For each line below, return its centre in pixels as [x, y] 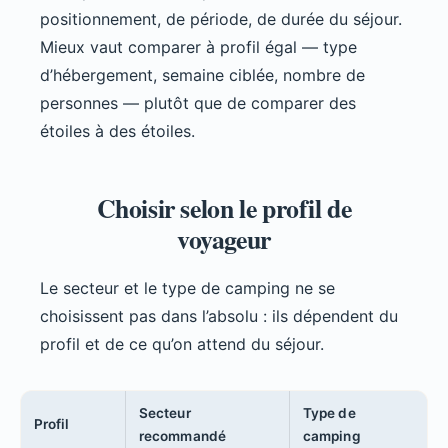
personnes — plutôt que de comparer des [198, 103]
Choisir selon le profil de [224, 208]
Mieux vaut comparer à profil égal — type [198, 47]
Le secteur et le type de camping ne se [187, 288]
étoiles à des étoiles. [117, 131]
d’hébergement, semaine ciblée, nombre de [202, 75]
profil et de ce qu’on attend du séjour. [182, 344]
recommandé [182, 436]
